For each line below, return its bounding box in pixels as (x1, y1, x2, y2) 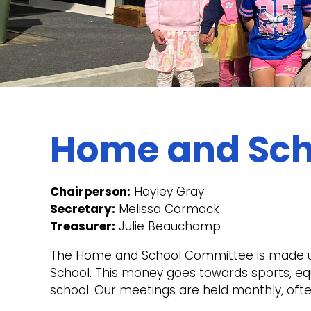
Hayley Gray (131, 183, 204, 200)
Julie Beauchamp (115, 217, 221, 235)
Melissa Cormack (115, 200, 219, 217)
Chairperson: (50, 183, 131, 200)
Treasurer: (50, 217, 115, 235)
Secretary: (50, 200, 115, 217)
